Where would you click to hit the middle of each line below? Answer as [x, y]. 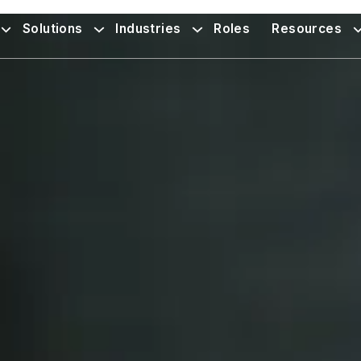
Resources [307, 28]
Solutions [53, 28]
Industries [148, 28]
